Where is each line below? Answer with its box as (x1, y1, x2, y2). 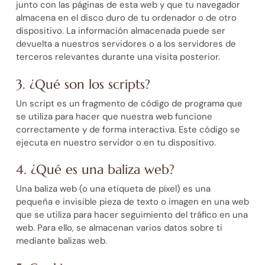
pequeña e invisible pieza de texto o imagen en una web (15, 196, 249, 208)
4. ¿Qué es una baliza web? (15, 161, 174, 178)
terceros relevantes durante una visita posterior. (15, 51, 220, 63)
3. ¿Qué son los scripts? (15, 76, 150, 92)
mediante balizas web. (15, 235, 107, 247)
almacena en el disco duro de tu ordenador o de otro (15, 12, 237, 24)
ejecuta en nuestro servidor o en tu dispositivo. (15, 136, 216, 148)
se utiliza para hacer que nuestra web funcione (15, 110, 212, 122)
